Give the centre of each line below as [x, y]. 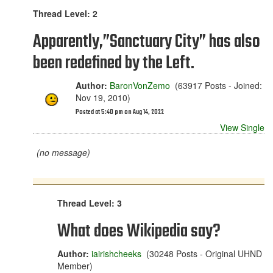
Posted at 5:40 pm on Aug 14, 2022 [120, 112]
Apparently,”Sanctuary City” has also [147, 42]
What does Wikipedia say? [139, 232]
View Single [242, 127]
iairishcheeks [116, 253]
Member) [75, 266]
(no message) [63, 152]
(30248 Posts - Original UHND [202, 253]
